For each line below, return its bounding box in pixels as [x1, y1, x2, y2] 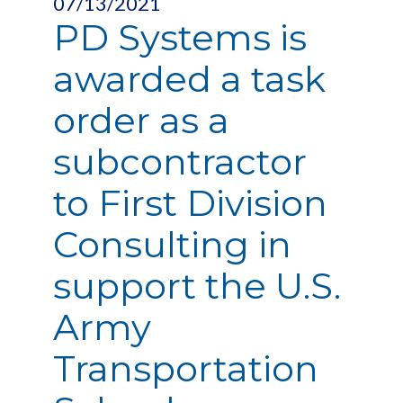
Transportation [53, 346, 318, 390]
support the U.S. [53, 264, 341, 308]
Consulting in [53, 222, 291, 266]
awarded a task [53, 57, 326, 101]
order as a [53, 98, 229, 142]
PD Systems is [53, 15, 307, 59]
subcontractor [53, 139, 307, 184]
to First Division [53, 181, 327, 225]
